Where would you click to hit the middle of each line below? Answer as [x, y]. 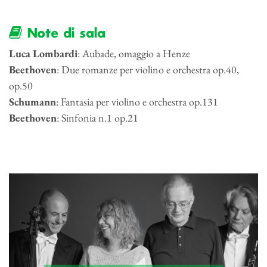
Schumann [32, 102]
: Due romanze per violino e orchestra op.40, [148, 70]
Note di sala [63, 34]
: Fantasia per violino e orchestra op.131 [137, 102]
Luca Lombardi [43, 54]
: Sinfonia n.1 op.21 [97, 118]
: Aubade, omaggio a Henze [134, 54]
